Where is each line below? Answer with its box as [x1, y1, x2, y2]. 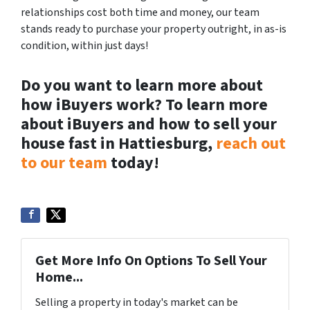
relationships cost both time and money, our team [21, 5, 259, 21]
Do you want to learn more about [21, 73, 263, 98]
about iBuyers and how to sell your [21, 112, 277, 137]
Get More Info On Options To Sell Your [35, 251, 267, 271]
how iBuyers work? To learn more [21, 93, 268, 118]
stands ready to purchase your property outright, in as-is [21, 21, 286, 37]
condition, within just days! [21, 38, 148, 54]
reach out [216, 131, 286, 156]
